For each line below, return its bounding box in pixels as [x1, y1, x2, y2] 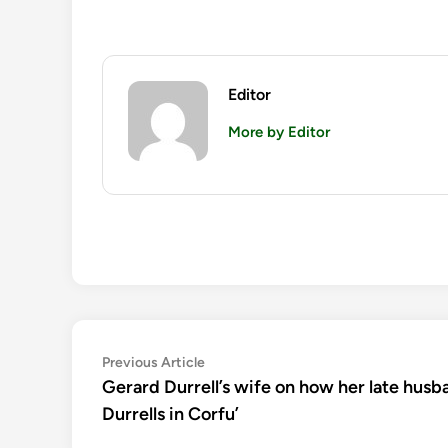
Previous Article [102, 354, 205, 372]
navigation [101, 381, 217, 411]
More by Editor [228, 123, 330, 142]
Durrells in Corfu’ [102, 403, 239, 426]
